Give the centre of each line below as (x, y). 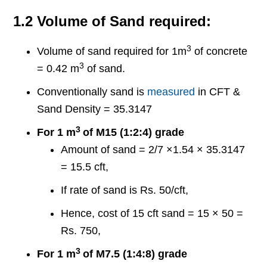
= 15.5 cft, (85, 167)
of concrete (220, 52)
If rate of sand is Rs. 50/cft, (125, 190)
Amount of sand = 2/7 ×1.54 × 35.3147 (153, 150)
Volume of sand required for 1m (112, 52)
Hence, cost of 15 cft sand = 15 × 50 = (152, 214)
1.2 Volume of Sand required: (112, 21)
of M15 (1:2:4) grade (134, 133)
